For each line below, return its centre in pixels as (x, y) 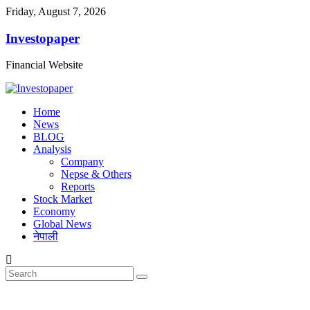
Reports (78, 187)
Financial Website (44, 65)
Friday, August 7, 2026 (56, 11)
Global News (62, 224)
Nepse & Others (96, 174)
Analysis (52, 149)
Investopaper (43, 38)
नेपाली (46, 237)
